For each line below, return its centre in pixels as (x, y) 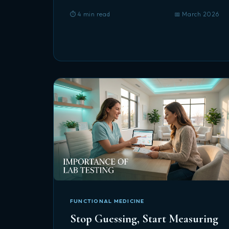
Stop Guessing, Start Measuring (144, 219)
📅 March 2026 (197, 14)
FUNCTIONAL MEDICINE (107, 201)
